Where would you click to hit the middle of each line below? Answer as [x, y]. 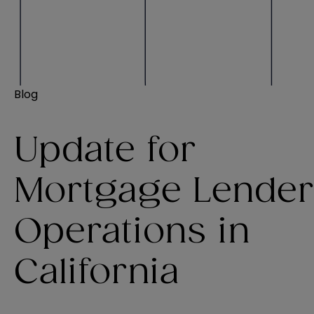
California [97, 273]
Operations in [132, 232]
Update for [105, 151]
